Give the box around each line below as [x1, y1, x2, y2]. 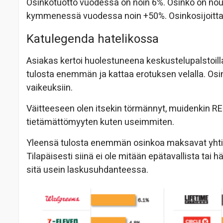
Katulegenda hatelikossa [26, 30, 159, 48]
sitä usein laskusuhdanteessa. [26, 163, 148, 177]
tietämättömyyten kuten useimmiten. [26, 115, 174, 129]
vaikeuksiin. [26, 81, 73, 95]
